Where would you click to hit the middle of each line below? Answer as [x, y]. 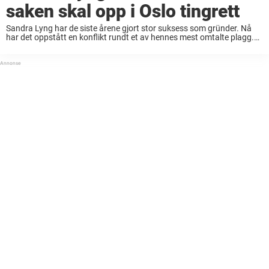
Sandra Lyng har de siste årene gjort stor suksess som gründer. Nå [129, 29]
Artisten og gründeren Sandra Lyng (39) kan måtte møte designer [127, 47]
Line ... [18, 56]
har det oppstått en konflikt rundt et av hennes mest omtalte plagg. [130, 38]
